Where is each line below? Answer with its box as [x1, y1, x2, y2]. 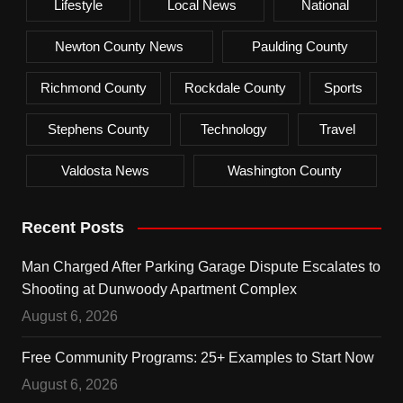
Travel [319, 121, 356, 137]
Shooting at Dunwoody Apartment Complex [21, 281, 297, 297]
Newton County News [55, 38, 184, 54]
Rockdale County [184, 79, 286, 95]
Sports [324, 79, 363, 95]
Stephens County [47, 121, 149, 137]
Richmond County [40, 79, 147, 95]
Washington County [228, 162, 343, 178]
